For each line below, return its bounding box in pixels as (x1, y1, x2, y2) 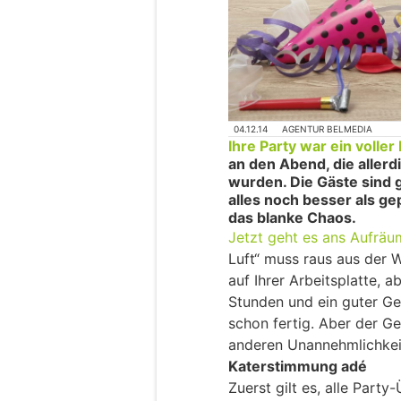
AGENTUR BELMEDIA (282, 124, 373, 134)
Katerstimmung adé (228, 357, 367, 376)
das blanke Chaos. (228, 209, 356, 227)
